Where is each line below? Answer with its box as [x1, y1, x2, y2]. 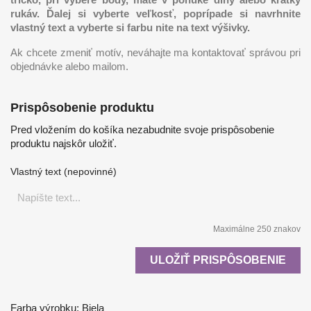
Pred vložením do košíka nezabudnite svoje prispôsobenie [10, 123, 274, 135]
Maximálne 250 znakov [213, 224, 301, 234]
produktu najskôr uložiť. [10, 137, 117, 149]
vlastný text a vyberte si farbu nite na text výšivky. [10, 21, 250, 33]
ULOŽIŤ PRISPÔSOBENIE [150, 253, 286, 266]
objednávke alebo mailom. [10, 60, 128, 72]
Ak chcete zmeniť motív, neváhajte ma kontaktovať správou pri [10, 46, 301, 58]
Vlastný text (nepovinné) [10, 165, 117, 177]
